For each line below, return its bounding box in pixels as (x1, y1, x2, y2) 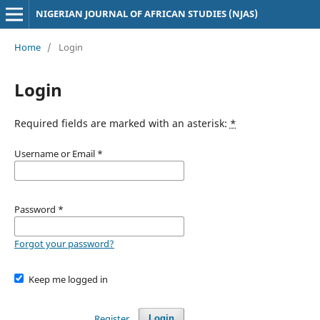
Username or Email (14, 146, 97, 160)
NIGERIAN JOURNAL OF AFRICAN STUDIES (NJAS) (35, 7, 258, 20)
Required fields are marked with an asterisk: (14, 116, 230, 130)
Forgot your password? (14, 236, 114, 250)
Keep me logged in (29, 272, 109, 286)
